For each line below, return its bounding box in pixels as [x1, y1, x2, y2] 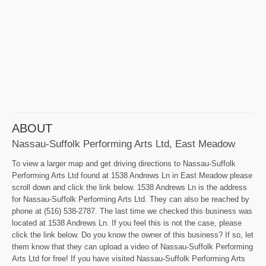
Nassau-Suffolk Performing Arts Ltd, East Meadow [12, 138, 235, 150]
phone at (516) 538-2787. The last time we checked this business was [12, 207, 252, 216]
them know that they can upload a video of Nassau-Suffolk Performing [12, 242, 253, 252]
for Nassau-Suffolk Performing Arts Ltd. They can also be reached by [12, 195, 249, 204]
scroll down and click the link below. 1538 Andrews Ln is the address [12, 183, 247, 192]
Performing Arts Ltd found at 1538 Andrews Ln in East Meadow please [12, 171, 252, 180]
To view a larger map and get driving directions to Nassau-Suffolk [12, 159, 236, 169]
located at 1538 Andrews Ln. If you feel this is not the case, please [12, 218, 242, 228]
